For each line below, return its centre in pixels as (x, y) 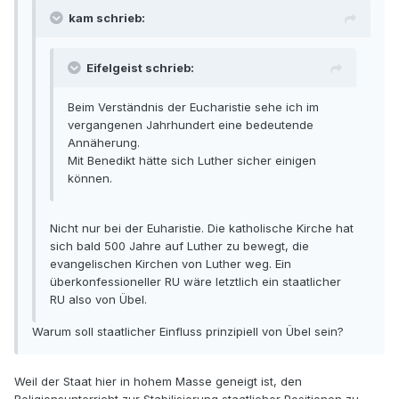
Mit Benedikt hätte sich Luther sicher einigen (192, 161)
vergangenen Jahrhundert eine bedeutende (191, 125)
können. (90, 179)
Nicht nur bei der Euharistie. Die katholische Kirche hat (202, 228)
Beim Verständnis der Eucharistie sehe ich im (193, 107)
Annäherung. (104, 143)
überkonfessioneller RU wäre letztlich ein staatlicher (195, 282)
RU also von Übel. (98, 300)
